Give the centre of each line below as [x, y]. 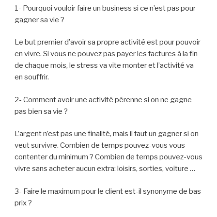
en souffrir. [32, 77]
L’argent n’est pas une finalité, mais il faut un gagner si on [107, 134]
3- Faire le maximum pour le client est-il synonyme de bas [108, 191]
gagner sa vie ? [39, 20]
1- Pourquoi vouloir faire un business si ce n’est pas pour [105, 8]
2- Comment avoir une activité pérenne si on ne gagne [103, 100]
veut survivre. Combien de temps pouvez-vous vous [100, 146]
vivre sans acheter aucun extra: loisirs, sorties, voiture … [105, 169]
